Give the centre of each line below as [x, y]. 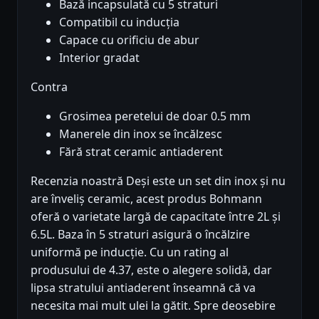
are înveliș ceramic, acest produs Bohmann [146, 198]
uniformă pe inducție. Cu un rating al [130, 252]
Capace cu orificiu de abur [129, 40]
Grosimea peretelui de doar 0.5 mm [155, 116]
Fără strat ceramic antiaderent [141, 151]
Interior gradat [99, 57]
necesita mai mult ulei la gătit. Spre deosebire [153, 305]
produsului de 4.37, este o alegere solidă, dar [151, 270]
